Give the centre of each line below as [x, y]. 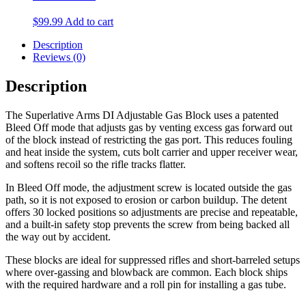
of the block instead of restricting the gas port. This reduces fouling [149, 140]
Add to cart [89, 22]
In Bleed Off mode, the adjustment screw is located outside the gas [149, 188]
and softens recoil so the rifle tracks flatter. [96, 165]
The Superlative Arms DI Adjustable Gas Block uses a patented [142, 115]
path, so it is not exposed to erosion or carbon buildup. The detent [146, 200]
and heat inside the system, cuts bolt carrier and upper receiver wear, [152, 152]
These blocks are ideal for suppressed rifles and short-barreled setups [153, 260]
